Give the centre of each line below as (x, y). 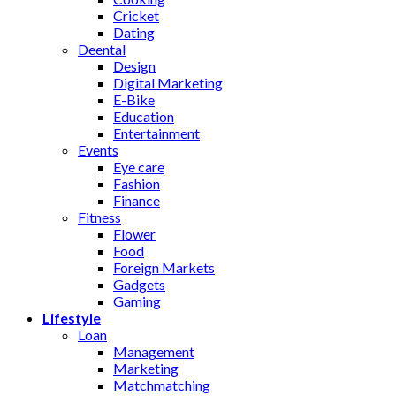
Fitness (99, 217)
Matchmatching (162, 385)
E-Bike (134, 99)
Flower (134, 233)
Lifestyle (72, 317)
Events (98, 149)
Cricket (136, 15)
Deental (102, 49)
